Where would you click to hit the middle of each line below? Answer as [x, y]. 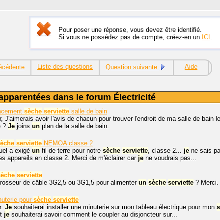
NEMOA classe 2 [67, 143]
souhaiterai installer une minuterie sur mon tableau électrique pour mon [114, 207]
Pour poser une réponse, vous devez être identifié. [130, 30]
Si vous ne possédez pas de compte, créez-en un [130, 37]
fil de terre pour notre [71, 151]
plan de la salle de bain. [74, 126]
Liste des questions [65, 67]
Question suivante [132, 67]
